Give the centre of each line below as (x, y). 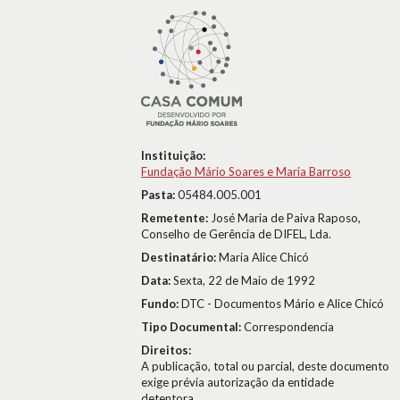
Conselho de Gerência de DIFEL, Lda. (236, 234)
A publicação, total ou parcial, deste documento (265, 366)
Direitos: (166, 350)
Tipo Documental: (192, 327)
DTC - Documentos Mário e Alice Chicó (283, 304)
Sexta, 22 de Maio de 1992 (244, 280)
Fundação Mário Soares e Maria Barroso (246, 171)
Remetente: (176, 218)
